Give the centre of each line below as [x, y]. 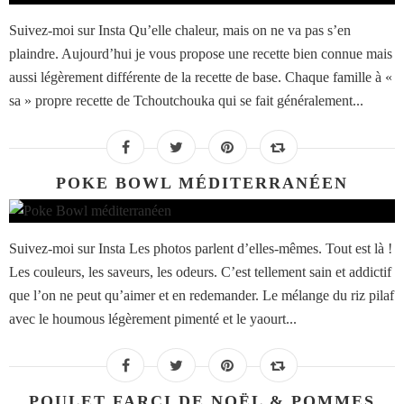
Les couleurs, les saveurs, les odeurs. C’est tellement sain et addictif [200, 272]
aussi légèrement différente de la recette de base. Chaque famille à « [201, 78]
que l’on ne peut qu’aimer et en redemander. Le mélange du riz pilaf [202, 296]
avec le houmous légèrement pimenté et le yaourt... [153, 319]
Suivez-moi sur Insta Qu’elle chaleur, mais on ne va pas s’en [180, 31]
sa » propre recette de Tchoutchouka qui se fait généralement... [186, 101]
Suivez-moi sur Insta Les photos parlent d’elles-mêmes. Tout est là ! [201, 249]
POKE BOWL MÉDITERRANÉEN [202, 184]
